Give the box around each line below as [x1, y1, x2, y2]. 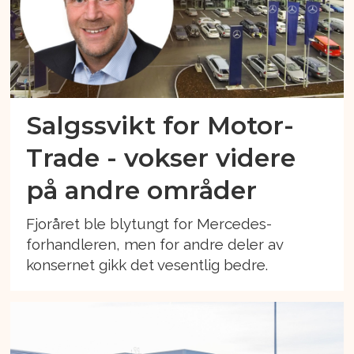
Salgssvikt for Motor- [26, 110, 295, 141]
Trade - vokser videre [26, 142, 296, 174]
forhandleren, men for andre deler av [26, 235, 284, 254]
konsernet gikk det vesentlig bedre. [26, 256, 269, 274]
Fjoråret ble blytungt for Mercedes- [26, 215, 273, 233]
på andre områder [26, 175, 258, 206]
